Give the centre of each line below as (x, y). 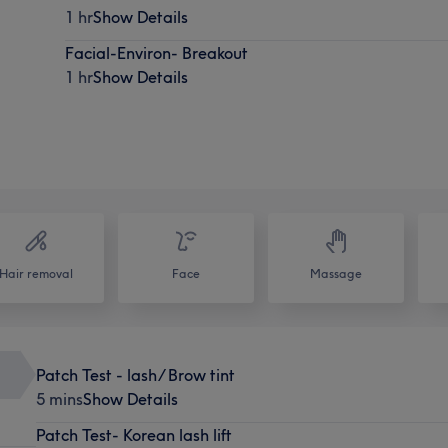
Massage (336, 273)
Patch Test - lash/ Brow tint (135, 374)
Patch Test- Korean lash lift (133, 434)
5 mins (59, 398)
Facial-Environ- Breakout (157, 52)
